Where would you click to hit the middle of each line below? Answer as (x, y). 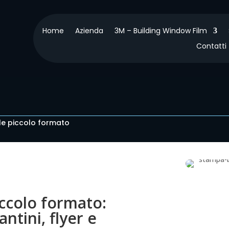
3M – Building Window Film (161, 30)
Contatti (211, 46)
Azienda (89, 30)
